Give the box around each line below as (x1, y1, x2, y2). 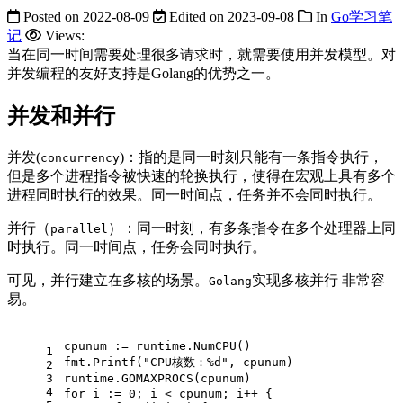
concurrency (40, 150, 120, 165)
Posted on (23, 8, 79, 24)
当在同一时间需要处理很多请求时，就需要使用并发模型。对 (7, 46, 396, 62)
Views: (45, 27, 85, 43)
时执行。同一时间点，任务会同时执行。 (7, 238, 266, 255)
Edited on (169, 8, 224, 24)
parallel (50, 221, 108, 236)
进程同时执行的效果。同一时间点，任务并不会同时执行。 (7, 186, 381, 202)
